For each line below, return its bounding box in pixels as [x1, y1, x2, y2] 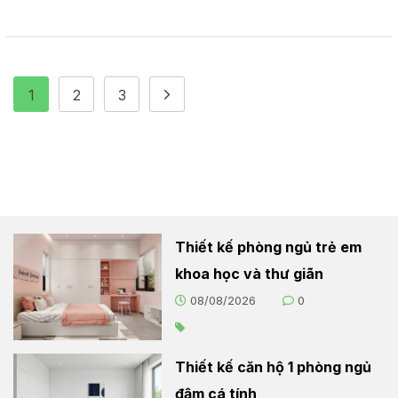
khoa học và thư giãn [175, 265, 324, 283]
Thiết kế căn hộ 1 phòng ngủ [175, 358, 372, 377]
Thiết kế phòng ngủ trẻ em [175, 238, 362, 257]
